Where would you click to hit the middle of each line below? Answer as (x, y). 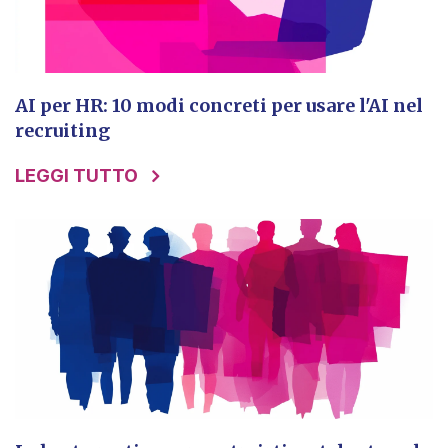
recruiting (62, 131)
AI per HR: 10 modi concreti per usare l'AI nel (219, 106)
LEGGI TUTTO (78, 176)
